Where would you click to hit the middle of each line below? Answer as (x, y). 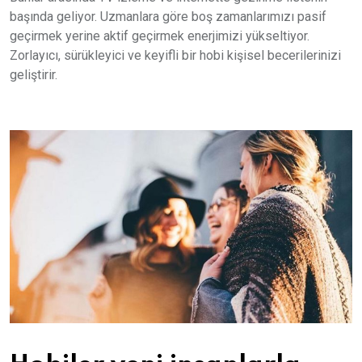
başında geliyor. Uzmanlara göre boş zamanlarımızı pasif (168, 17)
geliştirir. (34, 75)
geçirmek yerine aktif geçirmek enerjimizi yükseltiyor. (160, 36)
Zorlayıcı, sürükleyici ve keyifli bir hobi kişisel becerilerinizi (175, 55)
